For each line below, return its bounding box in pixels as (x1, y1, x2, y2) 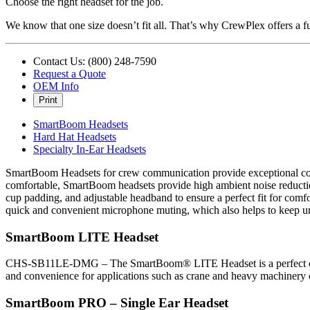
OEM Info (33, 80, 79, 92)
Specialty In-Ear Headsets (33, 143, 146, 155)
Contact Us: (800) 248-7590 (33, 55, 156, 67)
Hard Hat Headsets (33, 130, 116, 143)
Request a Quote (33, 67, 106, 80)
